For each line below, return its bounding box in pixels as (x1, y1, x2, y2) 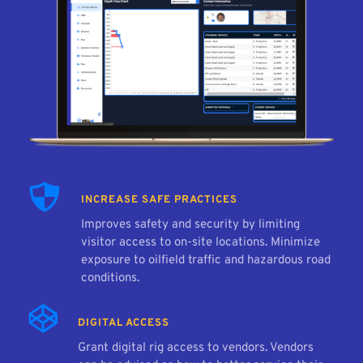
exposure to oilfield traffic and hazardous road (81, 252, 331, 268)
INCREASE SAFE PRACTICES (81, 193, 237, 207)
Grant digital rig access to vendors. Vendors (78, 340, 314, 356)
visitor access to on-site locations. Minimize (81, 234, 320, 250)
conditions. (81, 270, 139, 286)
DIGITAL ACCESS (78, 316, 169, 330)
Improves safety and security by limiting (81, 216, 300, 233)
